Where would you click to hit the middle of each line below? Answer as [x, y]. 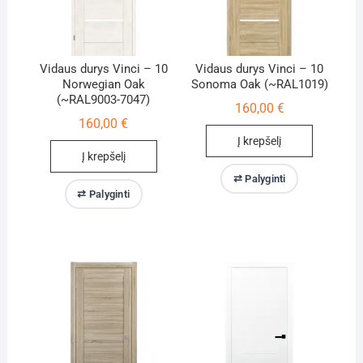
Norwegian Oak [103, 84]
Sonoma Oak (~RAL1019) [259, 84]
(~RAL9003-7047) [104, 100]
